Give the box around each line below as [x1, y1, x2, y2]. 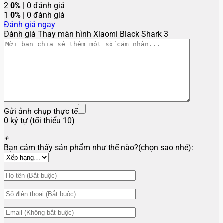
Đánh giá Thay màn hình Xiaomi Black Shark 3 [4, 29, 168, 39]
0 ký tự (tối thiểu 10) [4, 116, 75, 126]
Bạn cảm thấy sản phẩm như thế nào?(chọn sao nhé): [4, 143, 193, 153]
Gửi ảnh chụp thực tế [4, 107, 78, 116]
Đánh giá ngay [4, 20, 55, 30]
